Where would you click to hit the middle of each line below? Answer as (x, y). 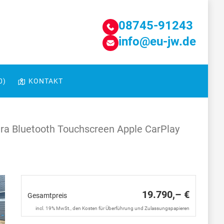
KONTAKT (46, 81)
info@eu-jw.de (157, 41)
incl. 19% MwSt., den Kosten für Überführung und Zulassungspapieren (112, 208)
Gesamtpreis (47, 195)
